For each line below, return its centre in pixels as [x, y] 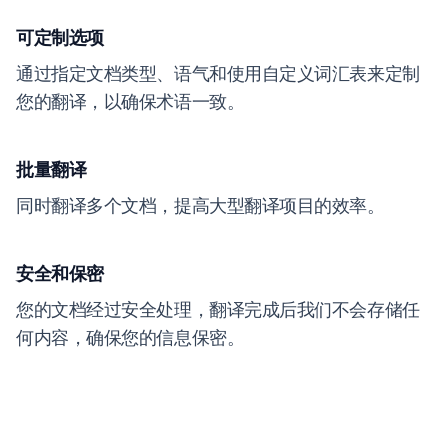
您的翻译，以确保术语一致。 [130, 101]
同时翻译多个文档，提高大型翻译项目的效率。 [200, 205]
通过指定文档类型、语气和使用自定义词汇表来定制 [218, 73]
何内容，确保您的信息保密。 [130, 337]
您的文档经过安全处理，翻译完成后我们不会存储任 [218, 309]
